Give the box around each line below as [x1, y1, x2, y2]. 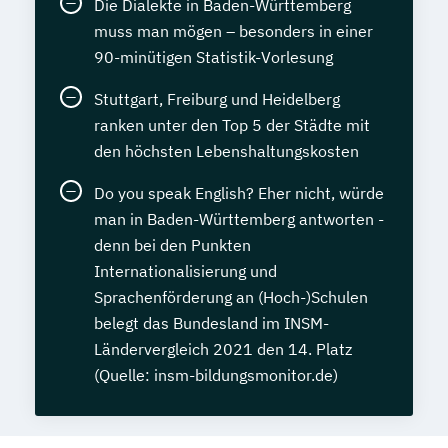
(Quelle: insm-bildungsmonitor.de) [94, 364, 338, 385]
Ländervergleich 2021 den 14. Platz [94, 338, 352, 359]
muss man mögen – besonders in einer [94, 20, 373, 41]
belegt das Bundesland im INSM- [94, 312, 329, 333]
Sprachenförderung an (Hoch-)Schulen [94, 286, 368, 307]
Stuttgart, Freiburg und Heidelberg [94, 88, 340, 109]
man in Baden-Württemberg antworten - [94, 208, 384, 229]
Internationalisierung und [94, 260, 277, 281]
